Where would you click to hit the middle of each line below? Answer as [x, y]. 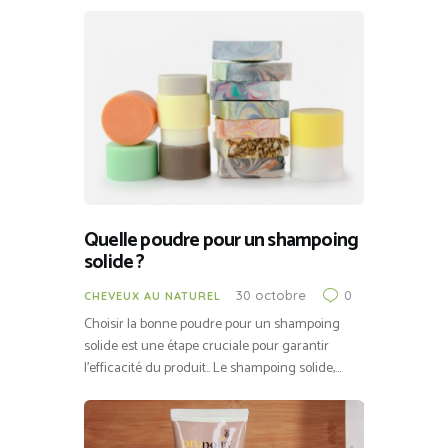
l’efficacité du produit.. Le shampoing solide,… [212, 368]
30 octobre [271, 294]
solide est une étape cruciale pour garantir [206, 346]
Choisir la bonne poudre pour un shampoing [212, 324]
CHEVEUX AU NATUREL [152, 295]
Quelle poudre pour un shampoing [221, 241]
